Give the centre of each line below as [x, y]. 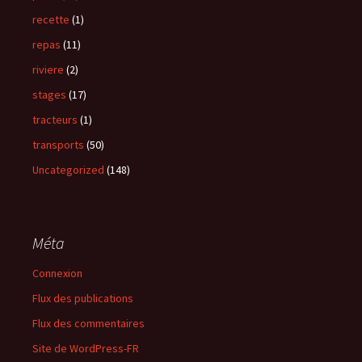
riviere [48, 69]
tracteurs [55, 119]
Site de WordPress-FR [86, 348]
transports [58, 144]
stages [49, 94]
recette [51, 19]
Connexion [57, 273]
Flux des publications [83, 298]
